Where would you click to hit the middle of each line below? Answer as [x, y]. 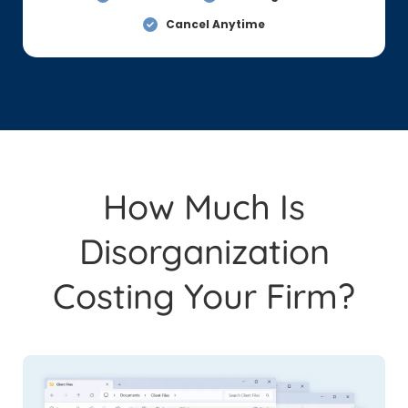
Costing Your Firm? [204, 296]
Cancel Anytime [215, 24]
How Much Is [204, 207]
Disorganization [204, 251]
